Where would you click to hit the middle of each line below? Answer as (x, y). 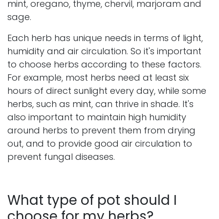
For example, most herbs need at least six (98, 78)
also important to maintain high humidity (97, 117)
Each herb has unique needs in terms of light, (105, 38)
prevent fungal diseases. (61, 157)
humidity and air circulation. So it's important (104, 51)
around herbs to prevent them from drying (101, 131)
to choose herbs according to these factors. (104, 65)
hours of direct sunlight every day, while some (107, 91)
